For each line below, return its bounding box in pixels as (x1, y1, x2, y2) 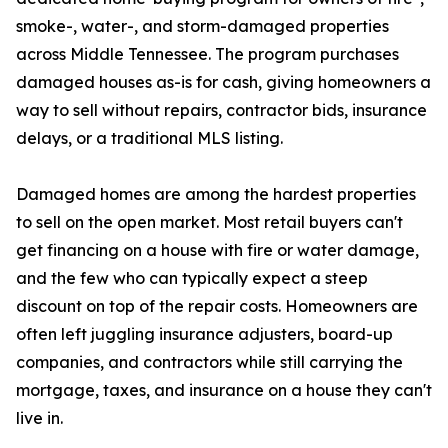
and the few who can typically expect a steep (16, 268, 368, 289)
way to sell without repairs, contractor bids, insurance (16, 100, 427, 121)
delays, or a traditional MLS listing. (16, 128, 283, 149)
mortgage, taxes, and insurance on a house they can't (16, 380, 432, 401)
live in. (16, 408, 63, 429)
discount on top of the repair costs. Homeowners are (16, 296, 418, 317)
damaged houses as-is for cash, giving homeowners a (16, 72, 431, 93)
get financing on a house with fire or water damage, (16, 240, 419, 261)
